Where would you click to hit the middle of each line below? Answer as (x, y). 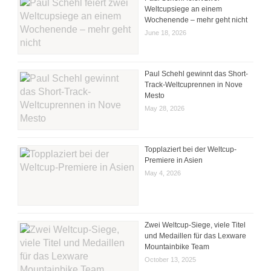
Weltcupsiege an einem (184, 9)
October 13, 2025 (171, 259)
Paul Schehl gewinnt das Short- (197, 73)
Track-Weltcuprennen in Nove (194, 84)
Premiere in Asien (174, 160)
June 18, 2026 (166, 32)
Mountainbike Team (177, 247)
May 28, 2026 (165, 108)
